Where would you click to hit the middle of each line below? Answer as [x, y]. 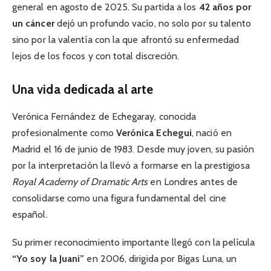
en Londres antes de [193, 181]
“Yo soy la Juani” [48, 258]
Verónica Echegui [154, 132]
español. [30, 214]
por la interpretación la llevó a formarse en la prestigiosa [131, 165]
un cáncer [33, 23]
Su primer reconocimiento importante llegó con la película [134, 242]
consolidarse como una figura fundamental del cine [119, 198]
